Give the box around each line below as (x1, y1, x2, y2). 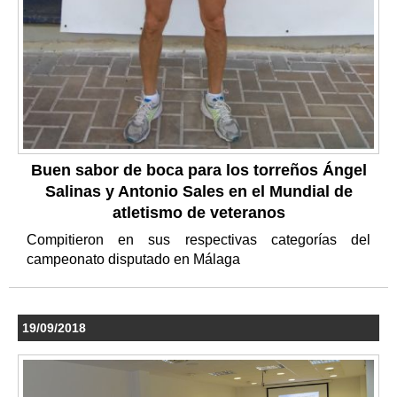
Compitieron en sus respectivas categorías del (27, 231, 370, 247)
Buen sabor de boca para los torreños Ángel (30, 160, 367, 179)
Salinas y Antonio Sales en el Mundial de (44, 182, 353, 200)
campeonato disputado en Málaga (27, 251, 244, 267)
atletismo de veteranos (112, 203, 285, 222)
